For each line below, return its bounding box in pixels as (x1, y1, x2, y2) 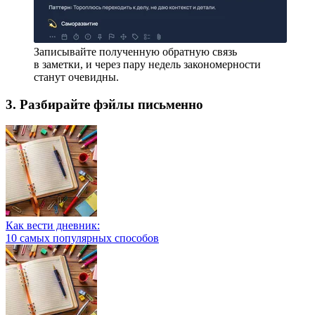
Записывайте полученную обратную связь (34, 46, 237, 58)
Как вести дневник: (6, 219, 100, 232)
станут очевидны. (34, 71, 119, 83)
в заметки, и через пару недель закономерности (34, 58, 261, 70)
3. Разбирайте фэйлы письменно (6, 96, 203, 112)
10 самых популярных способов (6, 232, 159, 245)
